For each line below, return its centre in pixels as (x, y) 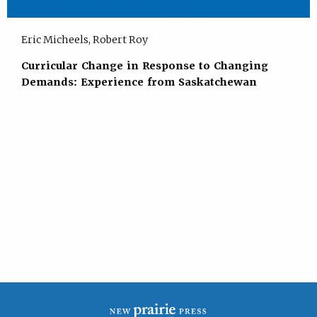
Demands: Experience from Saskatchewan (139, 82)
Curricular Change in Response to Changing (144, 66)
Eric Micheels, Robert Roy (84, 39)
